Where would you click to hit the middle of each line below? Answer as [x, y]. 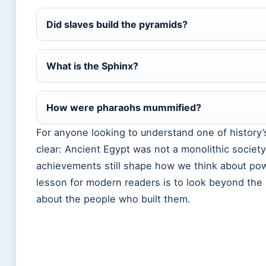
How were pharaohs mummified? [124, 108]
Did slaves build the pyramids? [117, 25]
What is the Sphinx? [92, 66]
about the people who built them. [113, 199]
